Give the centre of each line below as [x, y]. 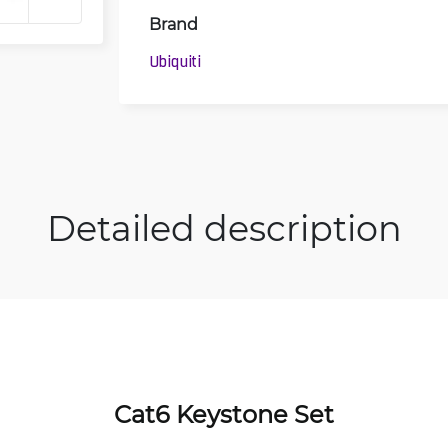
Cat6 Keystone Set [224, 413]
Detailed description [224, 227]
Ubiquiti [175, 61]
